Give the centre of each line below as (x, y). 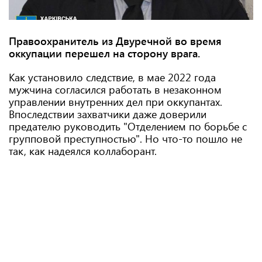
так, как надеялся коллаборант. (83, 151)
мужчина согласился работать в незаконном (115, 89)
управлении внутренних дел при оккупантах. (116, 102)
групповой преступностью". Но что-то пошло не (125, 139)
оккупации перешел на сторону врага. (104, 53)
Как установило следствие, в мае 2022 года (112, 77)
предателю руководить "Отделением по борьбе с (128, 126)
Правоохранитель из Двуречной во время (115, 41)
